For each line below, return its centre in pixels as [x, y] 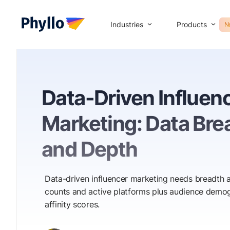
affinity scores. [72, 204]
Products [192, 24]
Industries [127, 24]
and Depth [90, 149]
